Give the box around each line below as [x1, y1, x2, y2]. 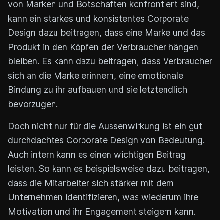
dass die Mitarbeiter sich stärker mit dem [8, 178, 174, 188]
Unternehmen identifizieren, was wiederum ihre [8, 192, 198, 202]
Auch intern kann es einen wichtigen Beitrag [8, 149, 186, 160]
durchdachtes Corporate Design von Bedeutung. [8, 135, 205, 145]
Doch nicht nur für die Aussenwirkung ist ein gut [8, 121, 202, 131]
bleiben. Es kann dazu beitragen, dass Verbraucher [8, 56, 212, 66]
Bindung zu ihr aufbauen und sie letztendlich [8, 84, 187, 95]
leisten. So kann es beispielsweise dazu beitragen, [8, 164, 210, 174]
